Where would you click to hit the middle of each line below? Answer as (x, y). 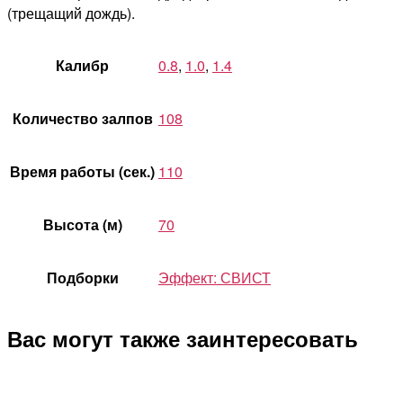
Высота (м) (82, 224)
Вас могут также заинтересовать (183, 338)
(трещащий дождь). (71, 13)
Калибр (82, 65)
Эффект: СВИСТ (215, 277)
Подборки (82, 277)
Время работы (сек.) (82, 171)
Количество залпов (82, 118)
